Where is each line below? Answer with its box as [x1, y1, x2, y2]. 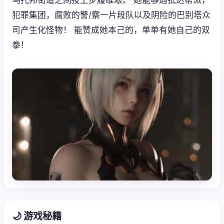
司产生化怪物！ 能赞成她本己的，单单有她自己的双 [12, 24, 210, 35]
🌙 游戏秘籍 [12, 209, 61, 222]
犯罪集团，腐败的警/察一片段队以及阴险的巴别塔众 [12, 9, 210, 20]
